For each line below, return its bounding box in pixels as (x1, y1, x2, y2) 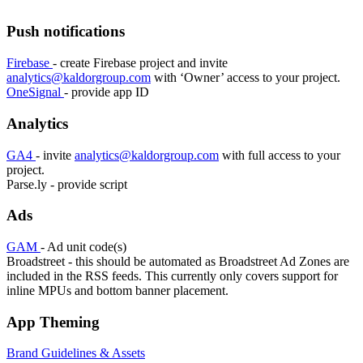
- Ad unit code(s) (41, 240, 136, 254)
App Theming (6, 313, 104, 331)
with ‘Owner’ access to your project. (151, 70, 353, 85)
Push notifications (6, 23, 125, 41)
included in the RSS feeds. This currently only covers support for (6, 269, 338, 284)
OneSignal (6, 85, 64, 100)
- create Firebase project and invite (53, 56, 228, 70)
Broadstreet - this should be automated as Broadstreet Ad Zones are (6, 254, 349, 269)
